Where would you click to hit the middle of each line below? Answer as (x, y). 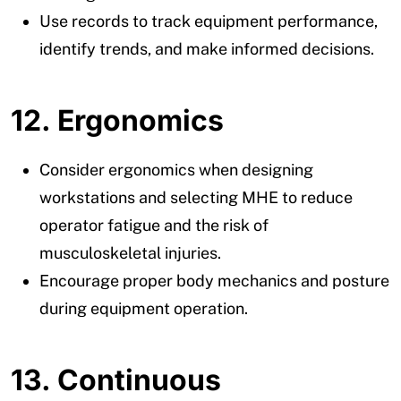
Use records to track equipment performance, (209, 21)
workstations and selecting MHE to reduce (196, 197)
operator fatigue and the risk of (154, 225)
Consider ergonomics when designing (176, 169)
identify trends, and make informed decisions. (207, 48)
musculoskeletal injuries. (130, 252)
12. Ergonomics (117, 120)
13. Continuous (116, 380)
